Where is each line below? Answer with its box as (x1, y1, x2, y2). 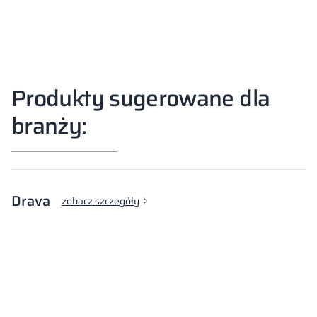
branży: (11, 108, 87, 144)
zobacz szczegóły (62, 193, 139, 209)
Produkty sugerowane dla (11, 81, 270, 117)
